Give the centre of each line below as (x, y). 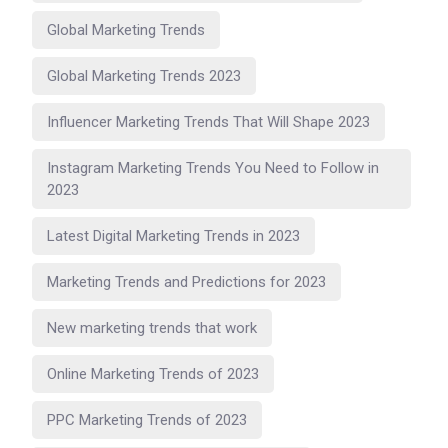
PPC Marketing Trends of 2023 (147, 419)
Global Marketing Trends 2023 (144, 75)
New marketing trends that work (152, 327)
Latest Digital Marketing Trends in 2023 (173, 235)
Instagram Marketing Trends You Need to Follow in (213, 167)
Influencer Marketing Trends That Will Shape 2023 (208, 121)
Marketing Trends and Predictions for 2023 (186, 281)
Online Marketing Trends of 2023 (153, 373)
